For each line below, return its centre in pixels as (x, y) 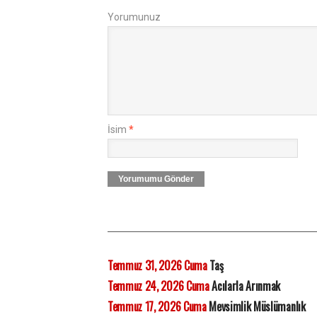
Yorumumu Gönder (156, 179)
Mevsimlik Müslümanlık (256, 306)
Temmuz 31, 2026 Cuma (157, 265)
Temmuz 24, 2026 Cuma (158, 286)
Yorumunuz (134, 17)
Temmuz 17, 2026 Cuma (157, 306)
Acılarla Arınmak (245, 286)
